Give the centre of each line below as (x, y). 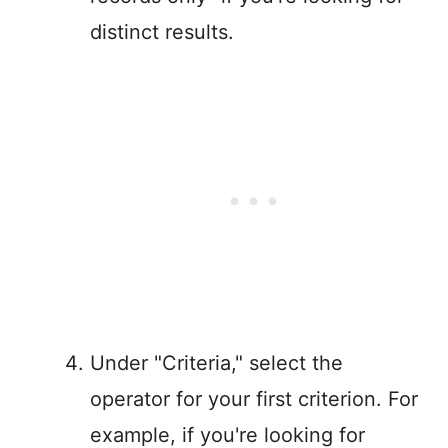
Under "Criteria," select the (216, 363)
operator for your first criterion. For (254, 399)
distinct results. (162, 32)
